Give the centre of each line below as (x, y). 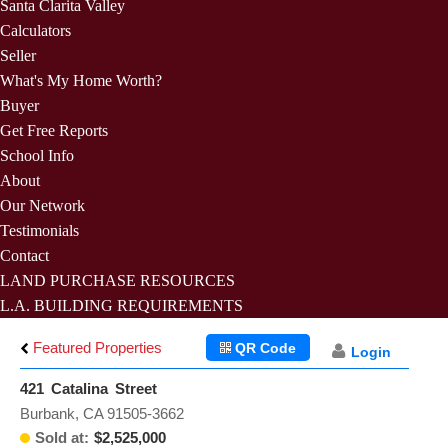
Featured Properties (95, 347)
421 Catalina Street (88, 388)
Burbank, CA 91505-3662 (102, 413)
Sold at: (62, 437)
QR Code (264, 348)
